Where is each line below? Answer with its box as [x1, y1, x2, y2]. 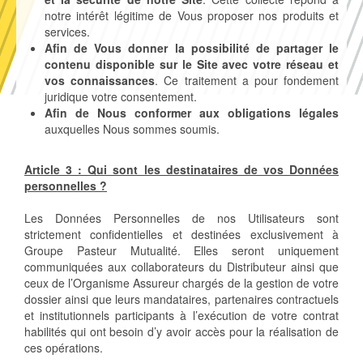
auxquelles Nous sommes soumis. [45, 121, 220, 138]
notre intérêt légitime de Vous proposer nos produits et [45, 7, 339, 24]
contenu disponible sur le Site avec [45, 56, 254, 73]
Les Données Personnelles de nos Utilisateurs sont [24, 210, 339, 227]
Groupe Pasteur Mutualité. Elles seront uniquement [24, 242, 339, 259]
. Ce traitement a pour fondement [155, 72, 340, 89]
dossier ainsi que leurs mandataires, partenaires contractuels [24, 291, 339, 308]
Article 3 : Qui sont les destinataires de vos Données [24, 161, 339, 178]
